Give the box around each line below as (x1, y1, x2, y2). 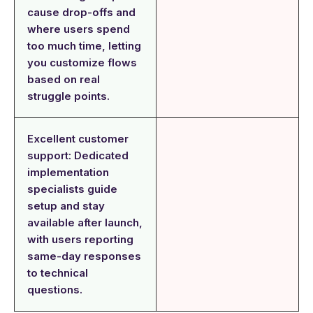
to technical (27, 265, 88, 279)
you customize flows (27, 55, 137, 69)
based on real (27, 72, 100, 86)
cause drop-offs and (27, 5, 136, 19)
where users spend (27, 22, 130, 36)
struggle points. (27, 89, 110, 103)
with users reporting (27, 232, 133, 246)
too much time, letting (27, 38, 141, 52)
